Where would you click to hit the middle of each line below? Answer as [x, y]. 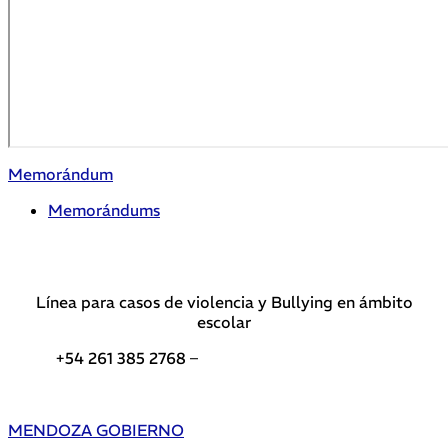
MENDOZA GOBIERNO [96, 430]
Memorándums [104, 210]
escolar [224, 322]
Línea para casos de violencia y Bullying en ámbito [224, 302]
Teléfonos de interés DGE [297, 358]
